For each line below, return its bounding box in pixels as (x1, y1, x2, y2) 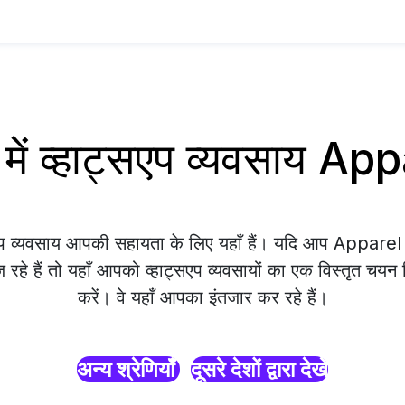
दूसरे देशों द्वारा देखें (191, 356, 328, 382)
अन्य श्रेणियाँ (77, 356, 180, 382)
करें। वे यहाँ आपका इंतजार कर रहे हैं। (77, 287, 328, 308)
